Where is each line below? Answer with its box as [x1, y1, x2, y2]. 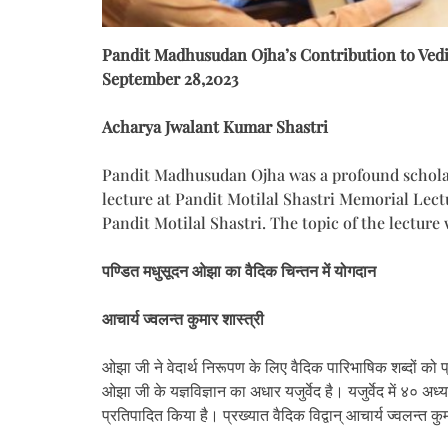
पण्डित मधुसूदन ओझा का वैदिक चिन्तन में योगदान [102, 259, 376, 281]
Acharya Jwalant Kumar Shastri [102, 115, 328, 137]
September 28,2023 [102, 67, 238, 89]
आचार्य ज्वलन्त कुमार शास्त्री [102, 307, 264, 329]
